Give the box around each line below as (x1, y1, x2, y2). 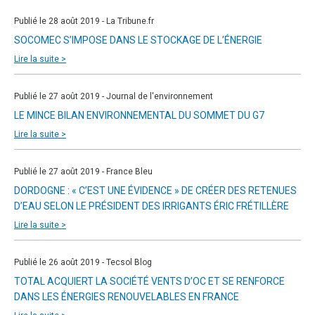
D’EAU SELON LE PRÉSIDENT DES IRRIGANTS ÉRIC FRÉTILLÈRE (14, 200, 289, 212)
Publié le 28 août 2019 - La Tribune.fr (14, 16, 154, 26)
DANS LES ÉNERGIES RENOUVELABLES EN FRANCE (14, 291, 239, 302)
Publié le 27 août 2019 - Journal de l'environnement (14, 91, 213, 101)
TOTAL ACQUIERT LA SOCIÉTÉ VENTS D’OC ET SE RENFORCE (14, 276, 285, 287)
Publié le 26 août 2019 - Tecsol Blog (14, 257, 152, 267)
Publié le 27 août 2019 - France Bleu (14, 167, 153, 176)
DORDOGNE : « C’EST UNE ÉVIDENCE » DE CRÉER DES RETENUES (14, 185, 297, 196)
